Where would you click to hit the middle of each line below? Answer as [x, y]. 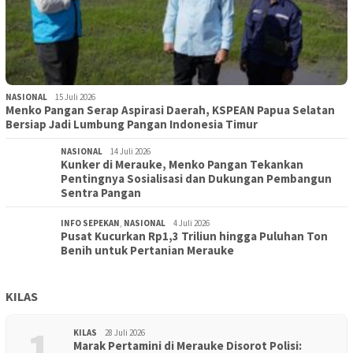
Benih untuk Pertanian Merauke [147, 251]
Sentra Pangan [101, 193]
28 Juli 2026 [125, 333]
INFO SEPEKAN [90, 223]
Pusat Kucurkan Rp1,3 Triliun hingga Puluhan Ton [194, 236]
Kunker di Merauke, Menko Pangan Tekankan [182, 165]
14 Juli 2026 [130, 152]
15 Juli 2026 [75, 97]
